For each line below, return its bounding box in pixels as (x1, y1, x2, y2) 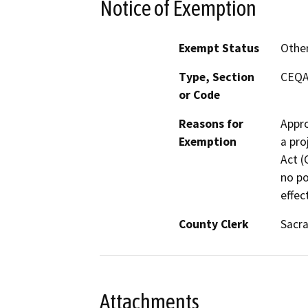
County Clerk (179, 217, 249, 232)
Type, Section (179, 69, 254, 85)
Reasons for (179, 116, 243, 132)
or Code (179, 87, 220, 103)
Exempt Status (179, 41, 259, 56)
